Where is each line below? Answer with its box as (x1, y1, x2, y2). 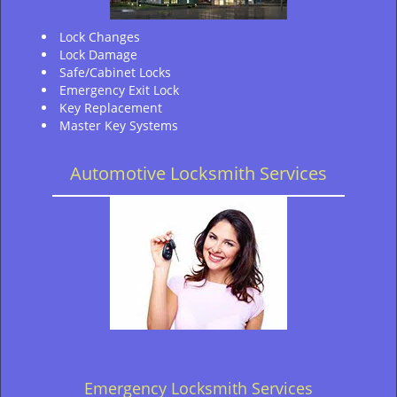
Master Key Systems (59, 117, 178, 134)
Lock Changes (59, 28, 140, 45)
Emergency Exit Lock (59, 82, 179, 98)
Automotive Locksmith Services (70, 161, 327, 185)
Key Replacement (59, 99, 162, 116)
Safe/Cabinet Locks (59, 64, 171, 81)
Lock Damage (59, 46, 137, 63)
